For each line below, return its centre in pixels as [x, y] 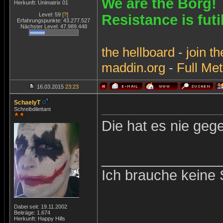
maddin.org [133, 68]
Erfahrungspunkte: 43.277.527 [54, 20]
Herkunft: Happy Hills [40, 219]
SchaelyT [27, 103]
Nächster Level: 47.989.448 [54, 26]
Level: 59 [51, 14]
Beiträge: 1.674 [32, 213]
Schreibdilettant [32, 109]
